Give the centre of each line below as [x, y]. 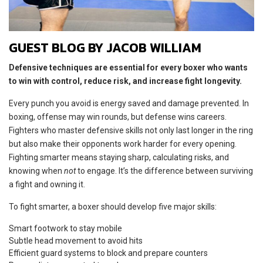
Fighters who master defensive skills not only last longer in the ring [131, 130]
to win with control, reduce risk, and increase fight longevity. [125, 81]
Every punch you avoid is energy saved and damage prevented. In [129, 103]
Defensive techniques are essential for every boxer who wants [128, 67]
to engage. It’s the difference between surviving [164, 171]
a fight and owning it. [47, 184]
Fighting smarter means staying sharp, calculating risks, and [119, 157]
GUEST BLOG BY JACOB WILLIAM [105, 48]
